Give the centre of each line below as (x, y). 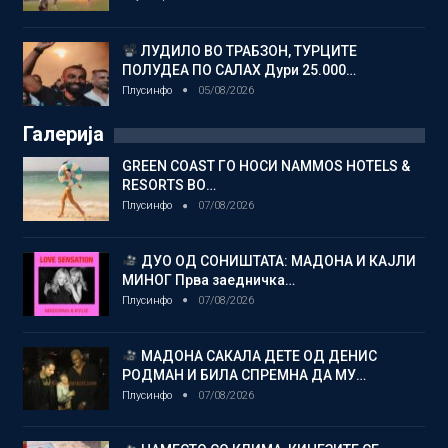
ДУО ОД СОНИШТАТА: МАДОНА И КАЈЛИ (276, 261)
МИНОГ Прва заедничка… (208, 280)
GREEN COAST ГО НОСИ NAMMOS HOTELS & (266, 166)
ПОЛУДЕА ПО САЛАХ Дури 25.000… (239, 70)
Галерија (63, 134)
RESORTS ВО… (169, 185)
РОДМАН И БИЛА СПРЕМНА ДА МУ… (244, 374)
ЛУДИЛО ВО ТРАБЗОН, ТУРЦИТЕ (247, 51)
